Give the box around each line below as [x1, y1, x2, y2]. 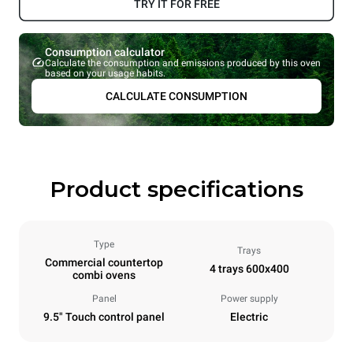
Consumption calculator [44, 46, 165, 59]
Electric [230, 310, 268, 324]
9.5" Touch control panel [43, 310, 165, 324]
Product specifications [50, 176, 303, 203]
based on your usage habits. [44, 68, 165, 80]
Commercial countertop [45, 256, 163, 269]
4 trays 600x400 [209, 262, 289, 276]
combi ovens [72, 269, 136, 282]
